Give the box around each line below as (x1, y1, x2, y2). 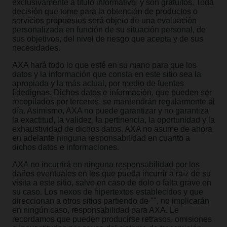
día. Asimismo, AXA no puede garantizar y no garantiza (12, 106, 209, 115)
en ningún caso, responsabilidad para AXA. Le (12, 206, 179, 214)
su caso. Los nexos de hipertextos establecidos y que (12, 187, 203, 196)
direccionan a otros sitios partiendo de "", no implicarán (12, 197, 209, 205)
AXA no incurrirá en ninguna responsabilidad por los (12, 160, 200, 169)
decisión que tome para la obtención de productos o (12, 7, 198, 16)
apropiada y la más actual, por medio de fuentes (12, 79, 184, 88)
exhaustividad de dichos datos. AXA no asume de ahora (12, 125, 212, 133)
